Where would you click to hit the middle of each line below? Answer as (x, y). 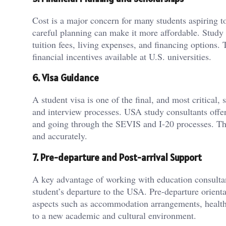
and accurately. (60, 136)
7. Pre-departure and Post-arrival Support (117, 157)
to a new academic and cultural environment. (114, 215)
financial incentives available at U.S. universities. (122, 56)
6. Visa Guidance (66, 78)
